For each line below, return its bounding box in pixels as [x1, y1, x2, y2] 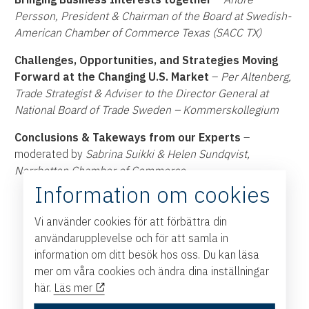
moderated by [14, 146, 86, 161]
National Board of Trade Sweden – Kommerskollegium [14, 102, 279, 117]
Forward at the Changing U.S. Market [14, 69, 210, 83]
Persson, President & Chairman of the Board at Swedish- [14, 8, 292, 23]
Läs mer [53, 280, 95, 295]
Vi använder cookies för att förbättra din [34, 214, 227, 228]
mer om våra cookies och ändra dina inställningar [34, 263, 269, 278]
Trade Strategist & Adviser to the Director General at [14, 86, 269, 100]
